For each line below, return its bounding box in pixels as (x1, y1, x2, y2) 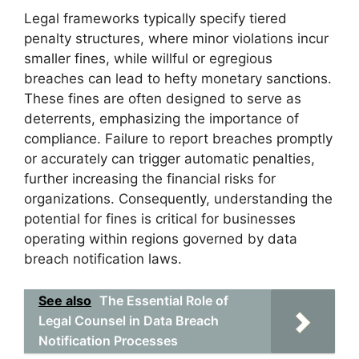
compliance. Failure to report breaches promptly (24, 130, 333, 147)
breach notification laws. (24, 250, 182, 267)
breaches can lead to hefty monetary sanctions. (24, 70, 332, 87)
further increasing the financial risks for (24, 170, 276, 187)
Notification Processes (38, 333, 178, 349)
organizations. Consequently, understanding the (24, 190, 333, 207)
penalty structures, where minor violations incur (24, 30, 329, 46)
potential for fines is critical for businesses (24, 210, 296, 227)
